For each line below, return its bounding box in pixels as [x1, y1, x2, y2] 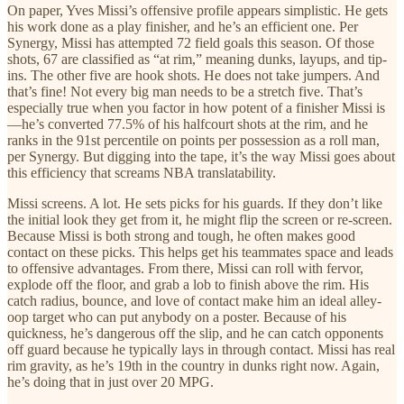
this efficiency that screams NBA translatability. [7, 165, 276, 181]
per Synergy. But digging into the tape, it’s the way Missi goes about [7, 149, 395, 165]
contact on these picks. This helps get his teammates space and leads [7, 244, 393, 261]
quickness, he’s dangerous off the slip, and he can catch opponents [7, 326, 383, 342]
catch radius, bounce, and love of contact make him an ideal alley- [7, 293, 381, 309]
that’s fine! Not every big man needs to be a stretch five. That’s [7, 84, 363, 100]
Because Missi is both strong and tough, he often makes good [7, 228, 355, 244]
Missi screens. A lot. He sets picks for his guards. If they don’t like [7, 196, 382, 212]
